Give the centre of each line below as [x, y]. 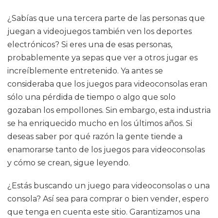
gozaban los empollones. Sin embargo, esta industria [109, 110]
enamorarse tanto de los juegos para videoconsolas [106, 150]
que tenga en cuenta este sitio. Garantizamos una [104, 212]
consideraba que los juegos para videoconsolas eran [107, 84]
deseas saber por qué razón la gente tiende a [95, 136]
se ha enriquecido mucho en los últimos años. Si [100, 123]
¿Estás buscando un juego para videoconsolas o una [109, 186]
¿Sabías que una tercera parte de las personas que [106, 18]
